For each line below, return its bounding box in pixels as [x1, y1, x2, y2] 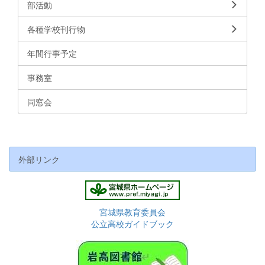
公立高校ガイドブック [91, 217, 174, 230]
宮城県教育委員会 [99, 205, 166, 218]
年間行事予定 [27, 47, 77, 59]
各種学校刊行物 [27, 22, 85, 35]
